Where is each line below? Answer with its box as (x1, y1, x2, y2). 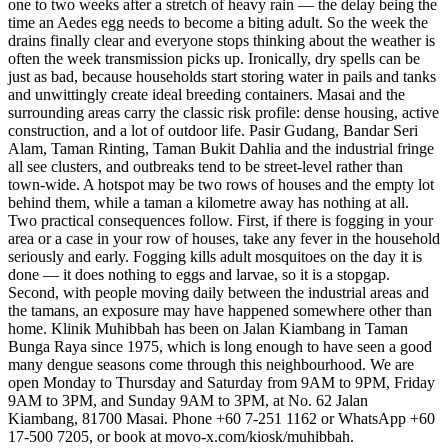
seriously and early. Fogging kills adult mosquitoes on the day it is (8, 248, 422, 266)
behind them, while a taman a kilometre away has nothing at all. (8, 194, 409, 212)
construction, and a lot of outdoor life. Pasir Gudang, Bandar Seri (8, 122, 418, 140)
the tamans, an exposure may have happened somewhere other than (8, 302, 432, 320)
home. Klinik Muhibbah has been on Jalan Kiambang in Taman (8, 320, 408, 338)
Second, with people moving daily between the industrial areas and (8, 284, 429, 302)
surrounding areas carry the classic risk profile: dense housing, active (8, 104, 439, 122)
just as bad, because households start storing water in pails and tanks (8, 68, 436, 86)
